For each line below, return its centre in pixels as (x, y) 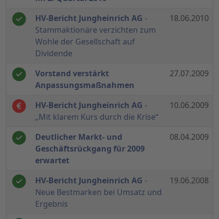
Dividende (54, 54)
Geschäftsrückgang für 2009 (90, 149)
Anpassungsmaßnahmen (85, 85)
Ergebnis (52, 204)
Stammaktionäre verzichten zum (96, 30)
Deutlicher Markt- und (79, 137)
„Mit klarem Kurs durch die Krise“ (97, 117)
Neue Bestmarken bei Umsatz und (99, 192)
